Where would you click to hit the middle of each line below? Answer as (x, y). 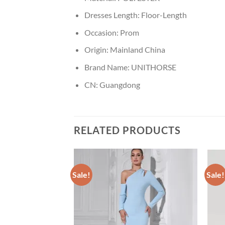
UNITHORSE (153, 67)
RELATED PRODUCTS (127, 130)
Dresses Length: (113, 15)
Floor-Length (164, 15)
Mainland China (137, 50)
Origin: (97, 50)
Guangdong (120, 84)
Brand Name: (107, 67)
